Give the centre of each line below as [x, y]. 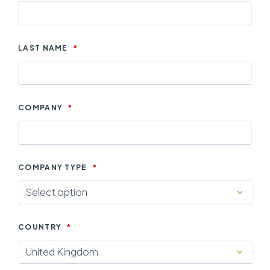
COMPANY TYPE [53, 167]
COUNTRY [40, 227]
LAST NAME [43, 48]
